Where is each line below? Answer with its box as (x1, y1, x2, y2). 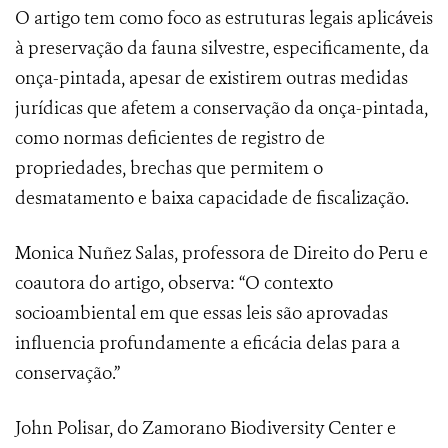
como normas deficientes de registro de (15, 126, 325, 151)
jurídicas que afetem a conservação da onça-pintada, (15, 96, 428, 121)
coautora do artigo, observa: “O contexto (15, 271, 333, 296)
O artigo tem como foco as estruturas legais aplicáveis (15, 6, 433, 31)
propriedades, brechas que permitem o (15, 156, 323, 181)
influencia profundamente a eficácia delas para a (15, 331, 400, 356)
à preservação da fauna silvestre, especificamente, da (15, 36, 429, 61)
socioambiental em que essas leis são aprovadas (15, 301, 388, 326)
